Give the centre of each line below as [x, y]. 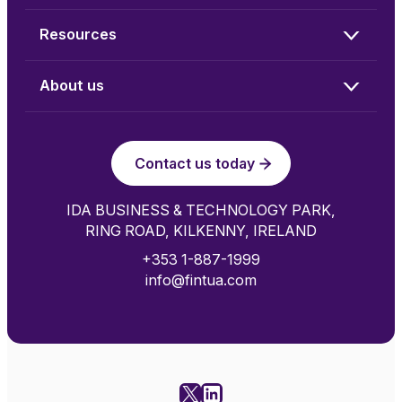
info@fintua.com [201, 280]
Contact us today [194, 163]
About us [72, 86]
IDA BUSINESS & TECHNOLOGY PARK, [201, 210]
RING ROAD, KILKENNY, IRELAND [201, 231]
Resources [78, 35]
